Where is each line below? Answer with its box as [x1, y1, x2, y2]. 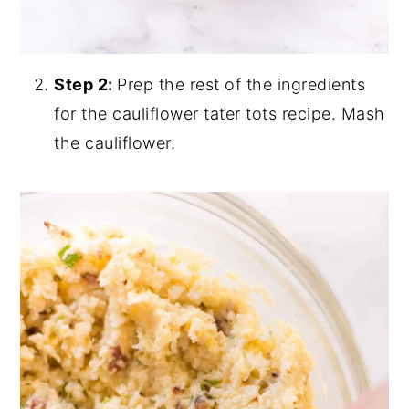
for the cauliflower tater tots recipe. [54, 104, 341, 124]
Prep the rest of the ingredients [117, 75, 366, 95]
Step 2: [54, 75, 118, 95]
